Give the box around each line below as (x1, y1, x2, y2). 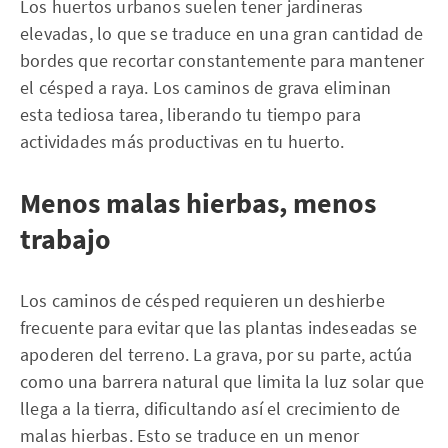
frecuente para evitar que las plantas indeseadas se (20, 316, 418, 339)
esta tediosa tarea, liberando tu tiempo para (20, 103, 361, 126)
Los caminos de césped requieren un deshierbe (20, 289, 385, 312)
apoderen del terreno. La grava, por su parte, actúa (20, 343, 413, 366)
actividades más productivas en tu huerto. (20, 130, 345, 153)
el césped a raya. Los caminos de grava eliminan (20, 76, 392, 99)
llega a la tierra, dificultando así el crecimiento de (20, 397, 401, 420)
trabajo (20, 221, 111, 257)
